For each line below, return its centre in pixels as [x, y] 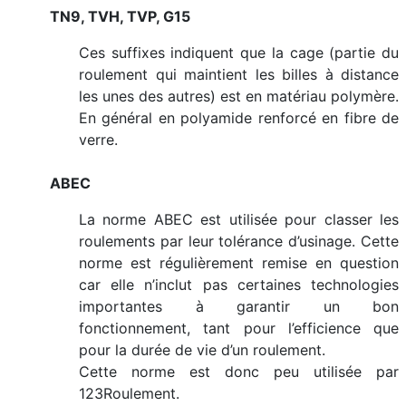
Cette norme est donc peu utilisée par [239, 372]
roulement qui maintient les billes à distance [239, 74]
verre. [98, 140]
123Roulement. [129, 393]
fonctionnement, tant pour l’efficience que [239, 328]
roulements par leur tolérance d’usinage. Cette [239, 241]
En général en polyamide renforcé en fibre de [239, 118]
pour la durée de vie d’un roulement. [202, 350]
